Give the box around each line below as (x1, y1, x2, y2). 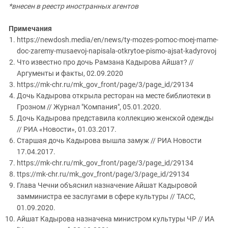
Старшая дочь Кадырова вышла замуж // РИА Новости (17, 136, 202, 145)
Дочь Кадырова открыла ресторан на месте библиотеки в (17, 92, 211, 100)
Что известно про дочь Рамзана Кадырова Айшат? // (17, 58, 194, 67)
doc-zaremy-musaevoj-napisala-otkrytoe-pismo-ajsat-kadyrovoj (17, 47, 216, 55)
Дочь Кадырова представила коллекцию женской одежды (17, 114, 214, 123)
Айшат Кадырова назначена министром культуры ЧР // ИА (17, 215, 214, 223)
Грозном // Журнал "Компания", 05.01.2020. (17, 103, 161, 111)
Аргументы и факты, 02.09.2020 (17, 69, 123, 78)
